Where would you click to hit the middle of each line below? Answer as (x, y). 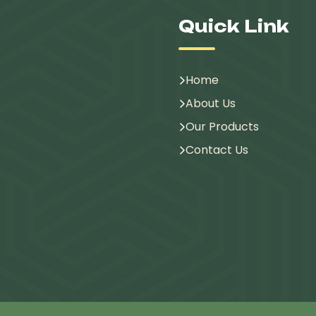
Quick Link (233, 26)
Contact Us (217, 150)
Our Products (222, 126)
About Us (210, 103)
